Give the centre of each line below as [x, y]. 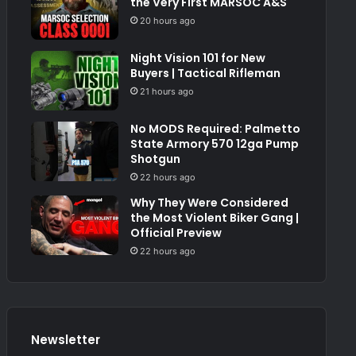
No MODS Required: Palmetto [215, 129]
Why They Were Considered [209, 203]
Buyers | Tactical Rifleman [205, 74]
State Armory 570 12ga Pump [214, 144]
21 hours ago [166, 92]
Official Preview [176, 233]
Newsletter [65, 340]
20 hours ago [167, 21]
